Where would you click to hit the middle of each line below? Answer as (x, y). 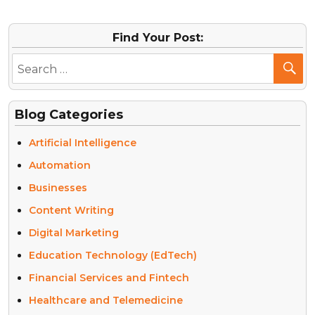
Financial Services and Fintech (109, 277)
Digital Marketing (74, 232)
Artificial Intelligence (83, 142)
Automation (60, 165)
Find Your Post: (157, 37)
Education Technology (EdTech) (113, 255)
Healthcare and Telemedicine (106, 300)
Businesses (58, 187)
